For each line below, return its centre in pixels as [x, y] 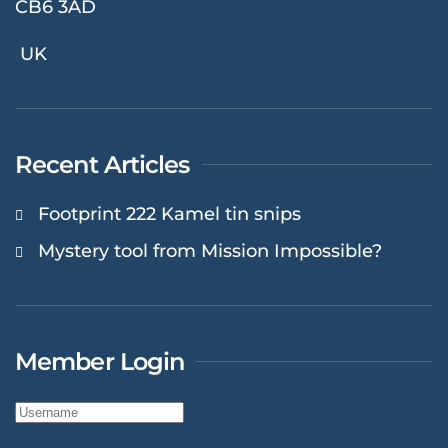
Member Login [100, 362]
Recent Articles [102, 165]
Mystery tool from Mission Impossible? [210, 251]
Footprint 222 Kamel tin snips [169, 214]
